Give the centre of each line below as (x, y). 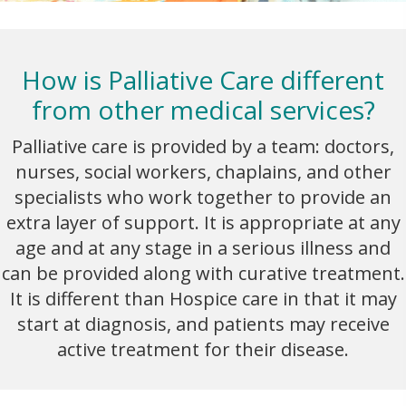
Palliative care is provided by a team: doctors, (203, 147)
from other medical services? (203, 110)
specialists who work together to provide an (203, 198)
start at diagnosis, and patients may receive (203, 324)
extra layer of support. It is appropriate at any (203, 223)
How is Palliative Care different (203, 80)
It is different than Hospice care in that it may (203, 299)
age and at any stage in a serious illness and (203, 248)
